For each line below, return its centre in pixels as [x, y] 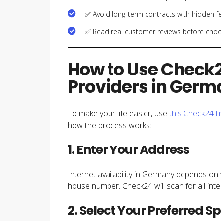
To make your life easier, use [118, 113]
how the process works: [110, 125]
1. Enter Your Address [129, 149]
